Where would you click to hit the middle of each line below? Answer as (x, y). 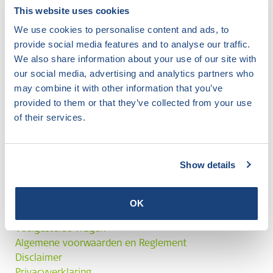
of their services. (50, 117)
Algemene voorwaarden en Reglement (101, 244)
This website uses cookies (72, 10)
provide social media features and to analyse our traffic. (132, 44)
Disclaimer (39, 258)
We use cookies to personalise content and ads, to (122, 30)
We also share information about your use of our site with (135, 59)
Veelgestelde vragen (60, 229)
